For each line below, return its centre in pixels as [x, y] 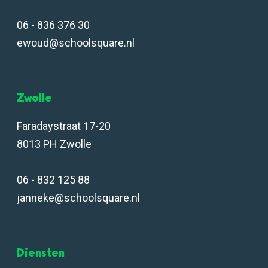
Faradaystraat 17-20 [64, 126]
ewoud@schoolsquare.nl [76, 42]
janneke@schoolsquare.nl [78, 197]
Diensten [41, 252]
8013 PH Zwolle [54, 144]
